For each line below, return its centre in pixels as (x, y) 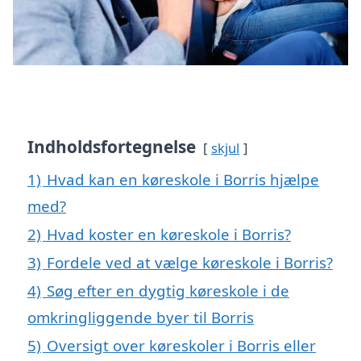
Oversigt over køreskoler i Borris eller (181, 346)
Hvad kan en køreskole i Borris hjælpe (183, 180)
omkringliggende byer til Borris (141, 317)
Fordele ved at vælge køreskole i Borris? (190, 263)
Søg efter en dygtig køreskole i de (168, 291)
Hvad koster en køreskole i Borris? (169, 234)
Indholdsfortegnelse (112, 147)
